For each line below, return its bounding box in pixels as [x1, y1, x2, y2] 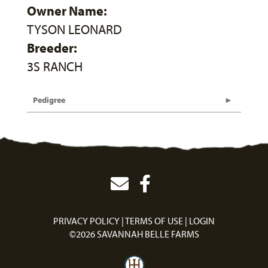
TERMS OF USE [125, 214, 183, 227]
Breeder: [27, 39, 77, 56]
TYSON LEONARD [27, 20, 122, 38]
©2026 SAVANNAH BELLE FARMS [69, 227, 199, 240]
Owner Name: [27, 2, 107, 19]
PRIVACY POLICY [53, 214, 120, 227]
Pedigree [33, 94, 65, 105]
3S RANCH [27, 57, 83, 75]
